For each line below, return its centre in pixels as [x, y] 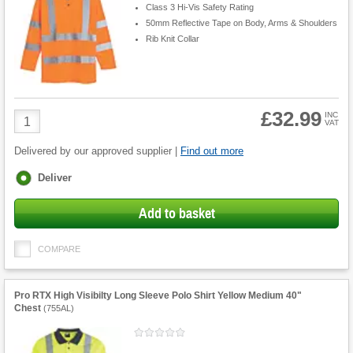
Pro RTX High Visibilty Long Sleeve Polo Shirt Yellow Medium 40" [158, 296]
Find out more [212, 151]
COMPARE [59, 249]
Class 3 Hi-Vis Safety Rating [199, 7]
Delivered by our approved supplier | [97, 151]
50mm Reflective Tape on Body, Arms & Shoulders [241, 22]
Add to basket [176, 214]
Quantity [37, 130]
